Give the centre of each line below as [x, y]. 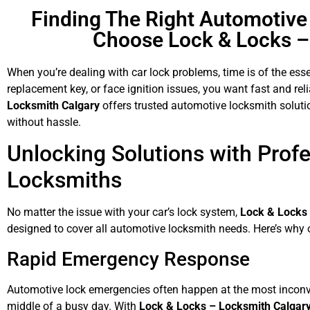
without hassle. [44, 122]
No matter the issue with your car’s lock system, [124, 212]
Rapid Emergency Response [128, 259]
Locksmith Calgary [53, 106]
